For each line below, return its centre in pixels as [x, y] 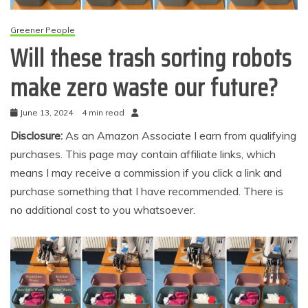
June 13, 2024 [46, 112]
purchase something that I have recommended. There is [147, 191]
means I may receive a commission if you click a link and [146, 172]
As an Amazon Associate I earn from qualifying [181, 135]
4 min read [103, 112]
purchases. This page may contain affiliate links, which [143, 154]
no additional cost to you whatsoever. [103, 209]
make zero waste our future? [144, 87]
